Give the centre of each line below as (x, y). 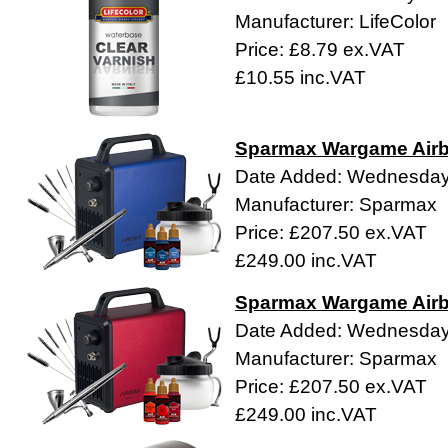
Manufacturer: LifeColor (335, 22)
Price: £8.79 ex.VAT (320, 50)
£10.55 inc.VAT (300, 78)
